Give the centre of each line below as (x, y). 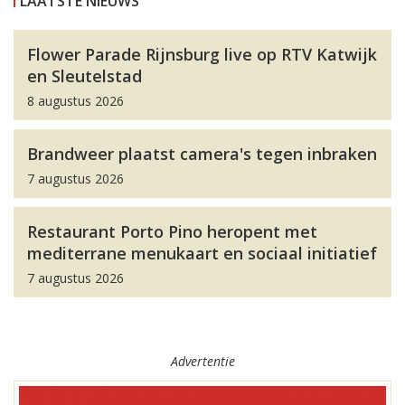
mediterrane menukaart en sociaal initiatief (202, 254)
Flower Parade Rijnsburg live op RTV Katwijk (202, 55)
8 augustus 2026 (75, 101)
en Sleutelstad (85, 76)
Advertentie (202, 362)
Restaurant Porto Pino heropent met (172, 232)
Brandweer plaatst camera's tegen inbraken (202, 154)
